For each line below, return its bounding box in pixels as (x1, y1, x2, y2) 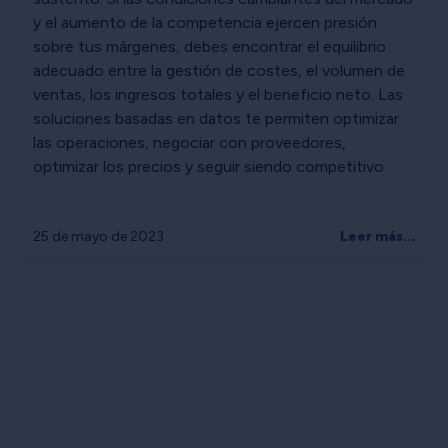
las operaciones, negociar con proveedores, (33, 132, 346, 152)
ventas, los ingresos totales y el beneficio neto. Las (33, 84, 403, 104)
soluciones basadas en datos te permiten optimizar (33, 108, 399, 128)
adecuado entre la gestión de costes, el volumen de (33, 60, 405, 80)
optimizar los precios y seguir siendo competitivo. (33, 156, 387, 176)
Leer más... (340, 227, 415, 245)
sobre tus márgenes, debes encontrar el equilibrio (33, 36, 386, 56)
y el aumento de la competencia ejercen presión (33, 12, 377, 32)
